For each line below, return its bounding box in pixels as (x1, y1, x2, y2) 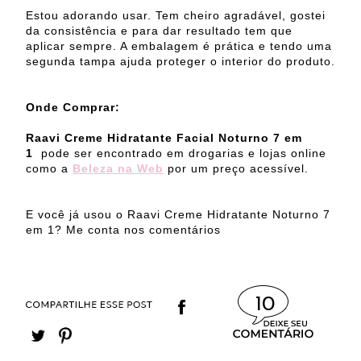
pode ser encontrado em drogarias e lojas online (41, 147, 326, 160)
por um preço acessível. (164, 162, 309, 176)
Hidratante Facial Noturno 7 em (107, 131, 302, 145)
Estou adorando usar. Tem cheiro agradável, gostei (26, 9, 326, 23)
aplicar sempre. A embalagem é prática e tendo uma (26, 39, 332, 53)
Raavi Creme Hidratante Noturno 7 (127, 208, 330, 222)
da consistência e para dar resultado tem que (26, 24, 293, 38)
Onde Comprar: (26, 101, 120, 114)
